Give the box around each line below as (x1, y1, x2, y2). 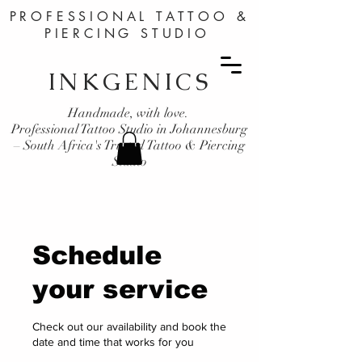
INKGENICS (47, 66, 212, 97)
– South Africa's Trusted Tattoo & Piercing (14, 137, 245, 154)
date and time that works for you (32, 335, 194, 348)
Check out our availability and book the (32, 319, 226, 333)
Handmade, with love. (67, 105, 192, 121)
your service (32, 274, 208, 304)
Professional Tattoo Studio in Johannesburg (11, 121, 247, 137)
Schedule (32, 240, 162, 270)
